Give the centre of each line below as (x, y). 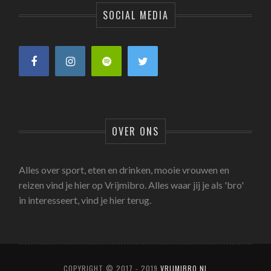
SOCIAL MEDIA (135, 15)
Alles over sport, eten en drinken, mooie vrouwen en (124, 169)
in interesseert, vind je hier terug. (85, 200)
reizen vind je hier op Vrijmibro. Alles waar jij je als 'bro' (132, 184)
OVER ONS (135, 131)
